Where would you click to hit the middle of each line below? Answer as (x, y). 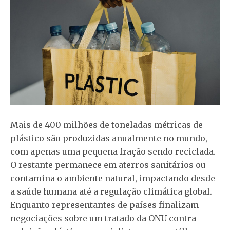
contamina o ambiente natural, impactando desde (113, 178)
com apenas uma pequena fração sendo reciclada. (113, 151)
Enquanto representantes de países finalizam (104, 205)
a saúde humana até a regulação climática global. (111, 191)
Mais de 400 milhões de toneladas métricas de (107, 125)
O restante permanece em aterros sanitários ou (108, 165)
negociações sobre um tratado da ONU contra (103, 218)
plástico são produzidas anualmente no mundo (108, 138)
